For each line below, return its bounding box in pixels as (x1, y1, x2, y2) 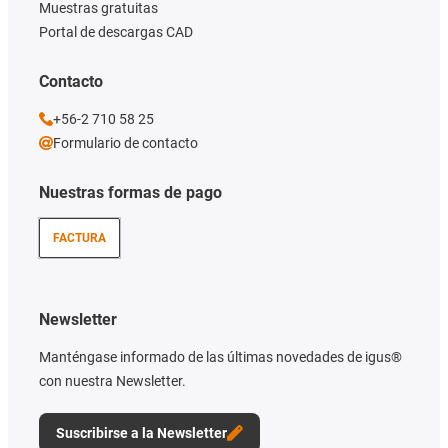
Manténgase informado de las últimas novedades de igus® (39, 349, 402, 366)
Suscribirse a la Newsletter (56, 425, 227, 442)
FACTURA (53, 231, 106, 246)
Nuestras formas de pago (39, 183, 222, 203)
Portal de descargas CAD (39, 24, 193, 41)
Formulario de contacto (53, 135, 198, 152)
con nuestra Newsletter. (39, 373, 186, 390)
